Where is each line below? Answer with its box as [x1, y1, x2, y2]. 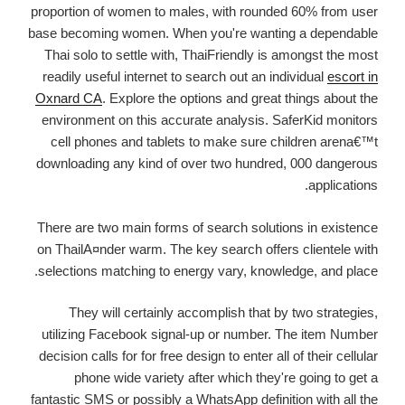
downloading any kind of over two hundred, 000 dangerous [36, 155, 378, 171]
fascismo [240, 18, 294, 34]
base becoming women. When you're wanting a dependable [28, 25, 378, 41]
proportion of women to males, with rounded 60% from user [31, 4, 378, 19]
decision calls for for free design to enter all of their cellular [39, 348, 378, 363]
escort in [327, 69, 378, 84]
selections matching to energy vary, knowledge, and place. [38, 262, 378, 278]
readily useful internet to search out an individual [42, 69, 327, 84]
